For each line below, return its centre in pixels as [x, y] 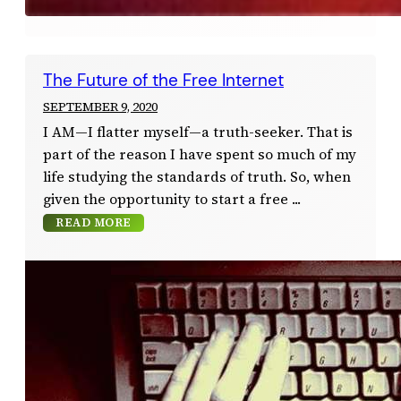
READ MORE [94, 222]
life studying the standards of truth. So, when [197, 176]
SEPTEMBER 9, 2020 [100, 106]
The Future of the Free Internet [163, 80]
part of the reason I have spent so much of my [200, 154]
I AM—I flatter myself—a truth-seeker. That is [198, 132]
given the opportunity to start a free [166, 199]
